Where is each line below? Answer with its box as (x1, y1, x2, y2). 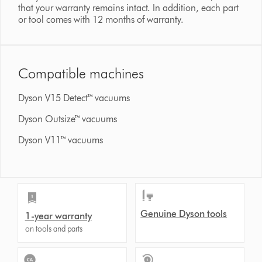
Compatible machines (18, 65, 144, 82)
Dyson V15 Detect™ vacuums (18, 92, 130, 104)
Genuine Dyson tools (140, 208, 227, 220)
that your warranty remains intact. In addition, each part (18, 2, 239, 14)
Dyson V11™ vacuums (18, 135, 104, 146)
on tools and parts (25, 224, 82, 235)
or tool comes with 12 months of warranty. (18, 14, 184, 26)
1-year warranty (25, 211, 92, 222)
